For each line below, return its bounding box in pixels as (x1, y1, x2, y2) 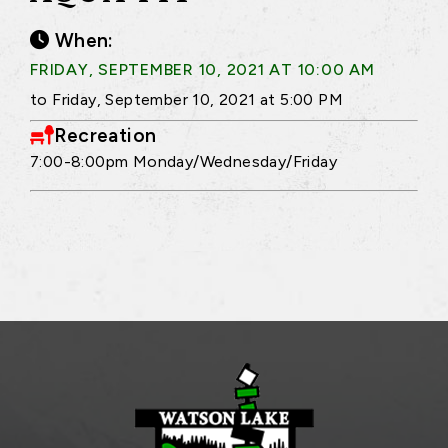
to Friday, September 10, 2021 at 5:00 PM (30, 89, 343, 109)
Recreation (54, 123, 157, 147)
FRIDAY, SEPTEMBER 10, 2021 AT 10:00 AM (30, 59, 375, 79)
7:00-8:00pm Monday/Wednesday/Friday (30, 151, 337, 171)
